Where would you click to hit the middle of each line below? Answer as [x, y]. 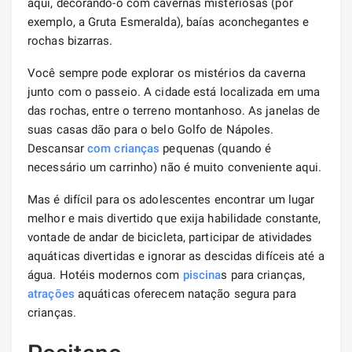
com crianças [124, 148]
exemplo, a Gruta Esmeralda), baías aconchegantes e [169, 22]
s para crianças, [263, 275]
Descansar [57, 148]
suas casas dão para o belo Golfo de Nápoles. [151, 129]
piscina [202, 275]
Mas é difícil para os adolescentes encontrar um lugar [171, 199]
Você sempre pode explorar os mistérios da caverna [167, 73]
